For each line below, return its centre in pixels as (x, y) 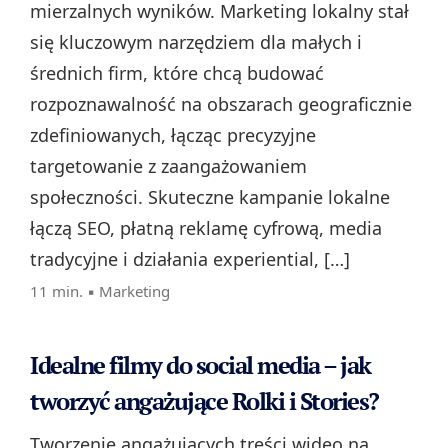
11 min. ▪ (64, 291)
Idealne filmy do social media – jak (200, 365)
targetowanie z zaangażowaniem (168, 166)
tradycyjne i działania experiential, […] (190, 259)
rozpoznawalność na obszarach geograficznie (221, 104)
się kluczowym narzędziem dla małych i (196, 42)
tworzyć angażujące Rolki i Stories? (204, 401)
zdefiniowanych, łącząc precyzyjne (173, 135)
